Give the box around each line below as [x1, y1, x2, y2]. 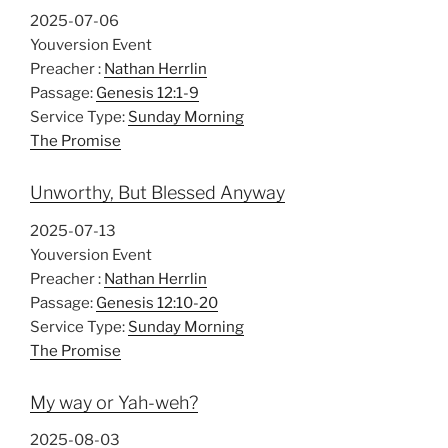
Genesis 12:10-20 [96, 293, 218, 312]
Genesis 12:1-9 [96, 84, 199, 103]
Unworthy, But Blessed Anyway [30, 182, 285, 204]
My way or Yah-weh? [30, 391, 198, 413]
